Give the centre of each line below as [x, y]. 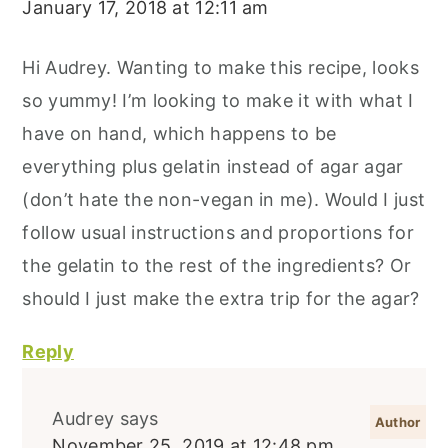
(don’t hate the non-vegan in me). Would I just [224, 200]
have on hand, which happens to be [179, 134]
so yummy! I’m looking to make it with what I [218, 101]
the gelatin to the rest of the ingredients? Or [217, 266]
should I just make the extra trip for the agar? [221, 299]
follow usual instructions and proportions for [218, 233]
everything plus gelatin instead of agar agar [213, 167]
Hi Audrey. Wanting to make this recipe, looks [220, 68]
